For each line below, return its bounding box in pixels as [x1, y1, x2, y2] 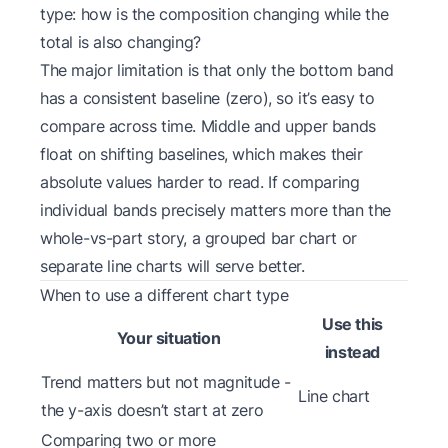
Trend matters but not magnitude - [41, 371, 291, 392]
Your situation [116, 327, 221, 348]
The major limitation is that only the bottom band [40, 59, 394, 80]
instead [324, 341, 381, 362]
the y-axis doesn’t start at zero [41, 399, 264, 420]
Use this [322, 313, 383, 334]
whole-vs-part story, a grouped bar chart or [40, 227, 357, 248]
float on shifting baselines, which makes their [40, 143, 363, 164]
